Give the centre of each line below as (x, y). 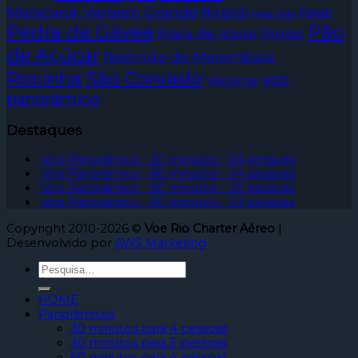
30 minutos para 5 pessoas (149, 343)
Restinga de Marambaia (189, 57)
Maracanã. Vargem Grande (102, 12)
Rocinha (44, 78)
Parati (315, 13)
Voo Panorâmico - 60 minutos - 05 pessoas (168, 188)
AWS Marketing (161, 243)
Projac (282, 34)
